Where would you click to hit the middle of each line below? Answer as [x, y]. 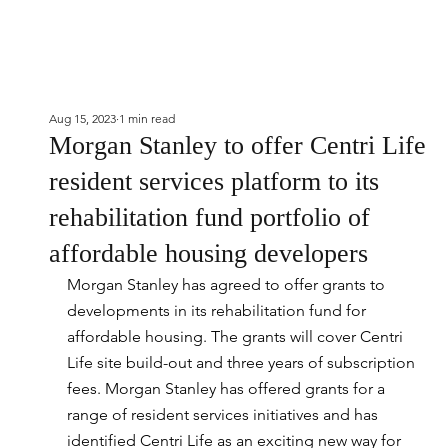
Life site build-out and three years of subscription [242, 362]
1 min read [146, 118]
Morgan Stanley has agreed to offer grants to [227, 284]
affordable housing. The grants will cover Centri [236, 336]
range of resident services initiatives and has [224, 414]
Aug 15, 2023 [82, 118]
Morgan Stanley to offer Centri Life [237, 145]
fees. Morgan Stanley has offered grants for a [227, 388]
